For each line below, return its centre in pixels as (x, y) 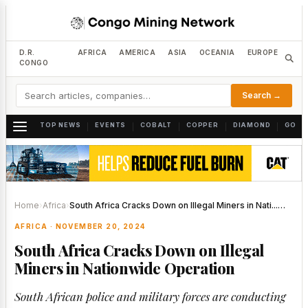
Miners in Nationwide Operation (125, 268)
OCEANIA (217, 52)
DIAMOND (252, 124)
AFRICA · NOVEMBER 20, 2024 (80, 226)
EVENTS (111, 124)
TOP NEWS (60, 124)
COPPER (202, 124)
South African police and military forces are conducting (150, 297)
